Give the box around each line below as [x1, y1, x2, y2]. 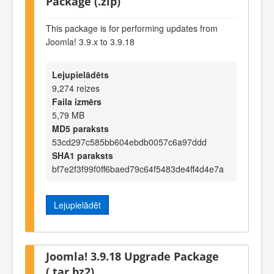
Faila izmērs [52, 95, 102, 108]
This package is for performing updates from [46, 21, 218, 34]
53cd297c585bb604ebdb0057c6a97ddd [52, 136, 207, 149]
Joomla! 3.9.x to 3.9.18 [46, 35, 135, 48]
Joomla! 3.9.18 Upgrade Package [46, 248, 219, 264]
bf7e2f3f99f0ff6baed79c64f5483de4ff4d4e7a [52, 163, 224, 176]
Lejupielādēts [52, 68, 109, 81]
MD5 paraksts [52, 122, 109, 135]
